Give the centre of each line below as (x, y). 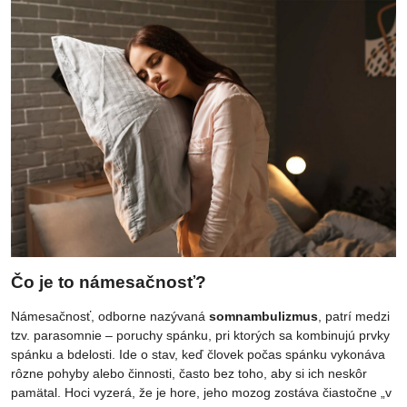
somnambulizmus (263, 316)
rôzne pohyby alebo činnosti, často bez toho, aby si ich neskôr (189, 373)
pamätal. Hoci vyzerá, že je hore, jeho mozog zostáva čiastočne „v (201, 392)
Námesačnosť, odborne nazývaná (110, 316)
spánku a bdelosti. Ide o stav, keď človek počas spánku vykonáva (198, 354)
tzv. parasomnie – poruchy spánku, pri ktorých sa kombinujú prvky (200, 335)
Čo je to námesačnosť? (109, 282)
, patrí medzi (354, 316)
